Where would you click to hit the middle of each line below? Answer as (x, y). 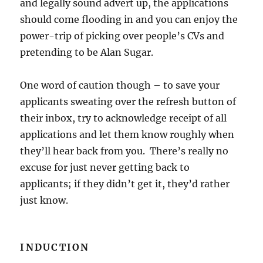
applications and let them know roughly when (127, 135)
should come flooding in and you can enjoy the (129, 20)
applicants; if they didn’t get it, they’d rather (125, 184)
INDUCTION (55, 247)
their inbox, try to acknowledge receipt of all (124, 118)
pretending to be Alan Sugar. (87, 53)
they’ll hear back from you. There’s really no (124, 151)
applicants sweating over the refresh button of (128, 102)
